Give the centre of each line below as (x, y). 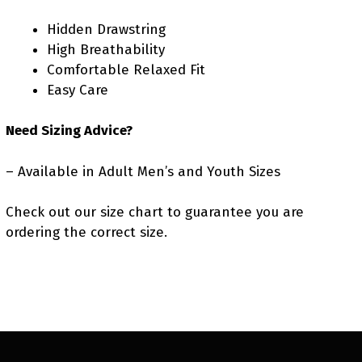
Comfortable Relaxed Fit (126, 69)
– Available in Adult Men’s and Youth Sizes (143, 171)
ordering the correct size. (86, 232)
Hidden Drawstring (106, 29)
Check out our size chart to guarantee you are (155, 212)
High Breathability (106, 49)
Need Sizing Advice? (69, 130)
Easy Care (78, 90)
